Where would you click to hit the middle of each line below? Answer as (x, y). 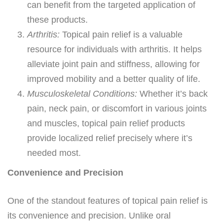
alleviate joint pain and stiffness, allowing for (113, 64)
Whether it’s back (172, 93)
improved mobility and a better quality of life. (114, 79)
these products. (57, 19)
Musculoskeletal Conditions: (82, 93)
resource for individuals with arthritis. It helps (114, 49)
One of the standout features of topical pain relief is (108, 201)
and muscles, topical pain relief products (106, 123)
